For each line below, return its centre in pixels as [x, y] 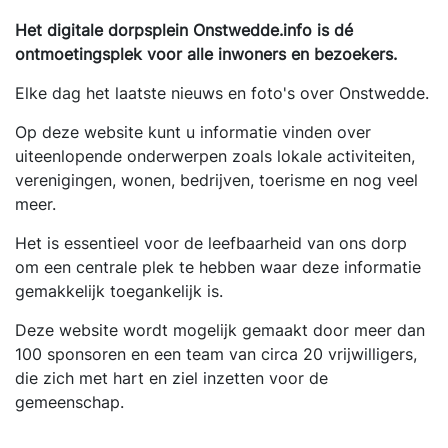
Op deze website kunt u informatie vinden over [193, 132]
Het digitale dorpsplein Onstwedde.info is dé [184, 30]
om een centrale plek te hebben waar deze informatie [218, 267]
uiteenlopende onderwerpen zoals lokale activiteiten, [215, 156]
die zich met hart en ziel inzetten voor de [171, 378]
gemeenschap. [69, 402]
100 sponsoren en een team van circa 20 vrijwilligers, [216, 354]
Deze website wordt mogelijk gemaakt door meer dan [220, 330]
